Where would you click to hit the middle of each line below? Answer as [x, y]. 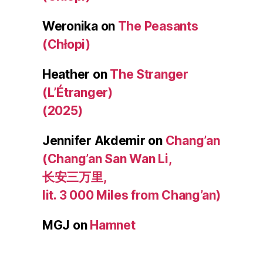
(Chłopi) [66, 44]
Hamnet [113, 225]
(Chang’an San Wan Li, [107, 159]
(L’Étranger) [77, 92]
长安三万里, [75, 177]
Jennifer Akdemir [94, 140]
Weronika [70, 26]
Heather [66, 74]
